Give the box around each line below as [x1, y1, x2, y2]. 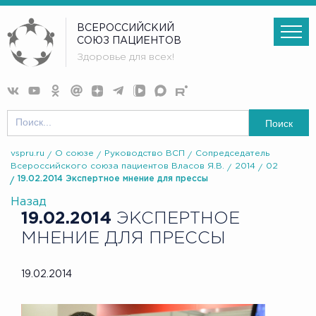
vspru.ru [11, 150, 44, 158]
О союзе [55, 150, 94, 158]
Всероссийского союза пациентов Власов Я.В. [11, 162, 224, 171]
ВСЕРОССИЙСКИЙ [77, 23, 175, 32]
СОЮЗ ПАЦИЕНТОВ [77, 36, 182, 45]
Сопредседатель [195, 150, 269, 158]
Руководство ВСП [104, 150, 185, 158]
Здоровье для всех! [77, 53, 175, 62]
